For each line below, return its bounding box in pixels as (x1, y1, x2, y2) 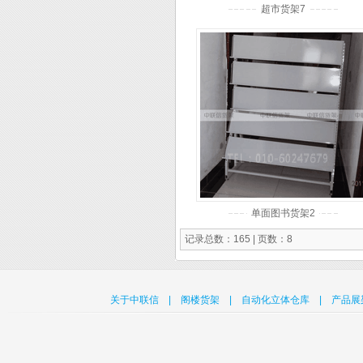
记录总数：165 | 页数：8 (185, 233, 293, 245)
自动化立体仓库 (241, 294, 310, 305)
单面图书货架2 (251, 207, 315, 219)
